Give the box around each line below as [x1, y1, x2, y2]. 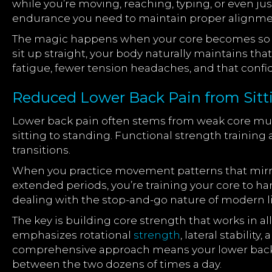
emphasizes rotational [12, 229, 134, 241]
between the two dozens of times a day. [12, 258, 222, 270]
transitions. [12, 144, 70, 156]
